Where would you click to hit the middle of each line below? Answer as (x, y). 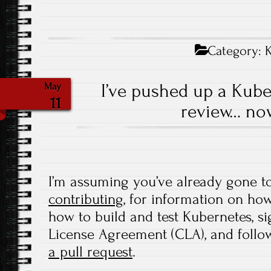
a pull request (90, 252)
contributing (86, 199)
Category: (235, 51)
